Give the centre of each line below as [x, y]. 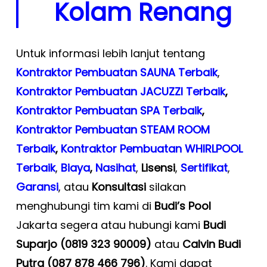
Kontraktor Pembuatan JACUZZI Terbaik [120, 92]
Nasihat [115, 168]
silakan [166, 187]
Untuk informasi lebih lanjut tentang [110, 54]
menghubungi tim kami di [85, 206]
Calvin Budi [211, 244]
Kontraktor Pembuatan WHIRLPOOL [151, 149]
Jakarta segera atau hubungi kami [109, 225]
